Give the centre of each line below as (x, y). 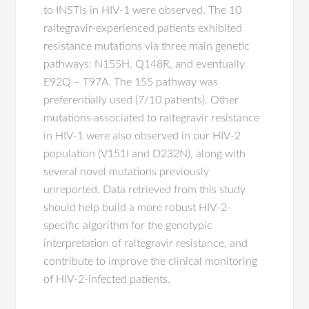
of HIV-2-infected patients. (107, 279)
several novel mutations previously (127, 172)
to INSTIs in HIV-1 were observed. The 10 (143, 10)
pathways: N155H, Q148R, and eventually (144, 64)
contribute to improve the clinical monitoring (151, 261)
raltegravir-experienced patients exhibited (143, 28)
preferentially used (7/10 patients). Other (141, 100)
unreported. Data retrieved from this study (145, 190)
